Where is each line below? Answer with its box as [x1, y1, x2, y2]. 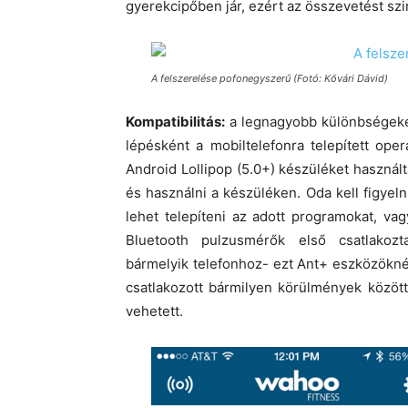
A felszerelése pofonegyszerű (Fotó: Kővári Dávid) [151, 71, 388, 85]
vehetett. [126, 301, 183, 320]
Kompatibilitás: [126, 112, 225, 130]
